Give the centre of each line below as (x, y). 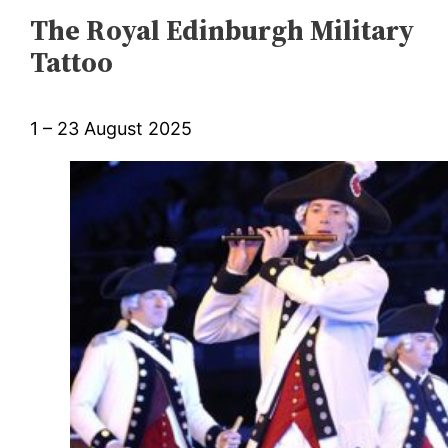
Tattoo (72, 61)
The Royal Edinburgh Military (222, 29)
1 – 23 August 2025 (111, 128)
